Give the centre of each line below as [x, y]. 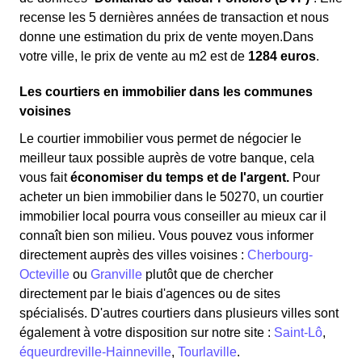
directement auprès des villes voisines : [133, 255]
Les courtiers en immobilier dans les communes [166, 92]
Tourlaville [207, 352]
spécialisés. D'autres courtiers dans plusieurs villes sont [179, 313]
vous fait [45, 177]
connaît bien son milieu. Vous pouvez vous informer [166, 236]
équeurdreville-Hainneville [95, 352]
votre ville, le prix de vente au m [109, 56]
